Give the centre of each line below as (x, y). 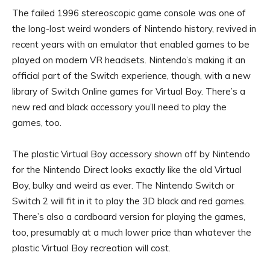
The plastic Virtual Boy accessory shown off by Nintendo (131, 154)
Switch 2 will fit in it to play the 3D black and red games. (129, 201)
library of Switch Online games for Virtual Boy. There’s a (129, 92)
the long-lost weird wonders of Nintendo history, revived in (134, 29)
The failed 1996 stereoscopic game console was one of (129, 13)
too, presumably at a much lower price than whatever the (132, 233)
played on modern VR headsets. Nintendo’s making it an (129, 60)
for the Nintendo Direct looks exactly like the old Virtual (127, 170)
